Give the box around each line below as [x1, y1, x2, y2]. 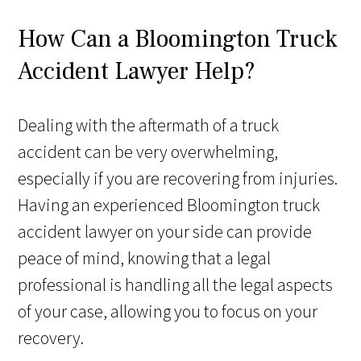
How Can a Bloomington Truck [18, 23, 338, 56]
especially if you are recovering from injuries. [18, 167, 338, 190]
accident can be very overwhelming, [18, 140, 279, 164]
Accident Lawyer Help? [18, 56, 256, 88]
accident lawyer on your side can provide [18, 220, 313, 243]
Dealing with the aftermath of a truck [18, 114, 280, 137]
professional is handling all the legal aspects [18, 273, 334, 297]
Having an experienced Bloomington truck [18, 193, 321, 217]
